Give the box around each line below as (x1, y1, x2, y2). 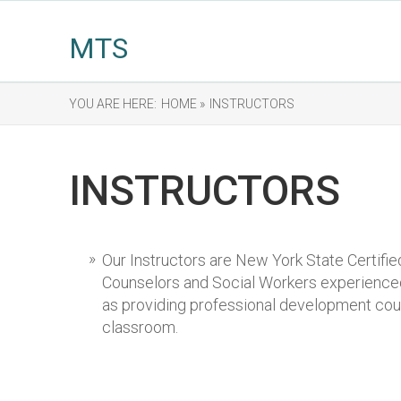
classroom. (102, 318, 178, 337)
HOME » (161, 97, 205, 111)
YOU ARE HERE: (69, 97, 157, 111)
